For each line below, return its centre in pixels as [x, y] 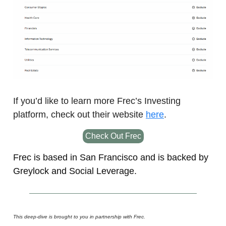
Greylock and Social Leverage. [75, 171]
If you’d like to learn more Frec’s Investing [97, 101]
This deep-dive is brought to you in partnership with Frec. [79, 217]
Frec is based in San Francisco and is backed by [111, 158]
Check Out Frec [113, 136]
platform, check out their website [79, 115]
